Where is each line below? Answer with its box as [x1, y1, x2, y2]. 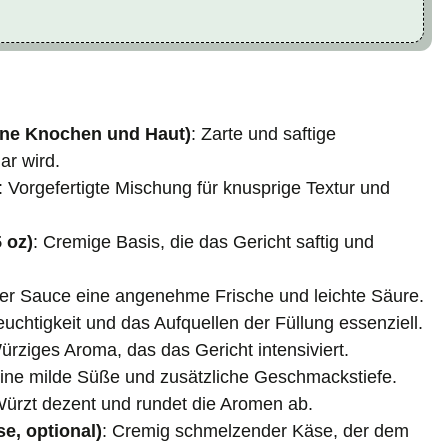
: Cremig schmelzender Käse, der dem [102, 420, 409, 441]
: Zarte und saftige [191, 123, 336, 144]
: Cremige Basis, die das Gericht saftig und [33, 231, 374, 252]
